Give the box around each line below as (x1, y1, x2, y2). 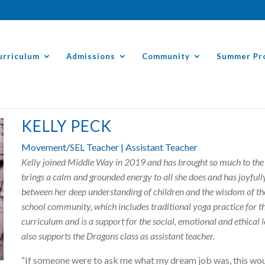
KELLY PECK (21, 117, 112, 136)
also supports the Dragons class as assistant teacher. (21, 230, 217, 242)
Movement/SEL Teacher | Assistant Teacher (21, 141, 198, 153)
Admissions (66, 51, 115, 61)
